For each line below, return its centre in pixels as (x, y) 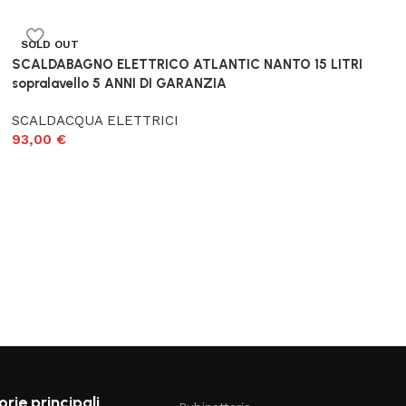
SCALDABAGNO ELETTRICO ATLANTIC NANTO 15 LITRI (188, 64)
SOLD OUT (50, 44)
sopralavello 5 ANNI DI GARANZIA (120, 83)
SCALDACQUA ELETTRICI (96, 121)
